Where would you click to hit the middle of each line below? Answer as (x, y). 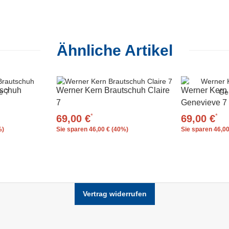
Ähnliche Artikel (114, 50)
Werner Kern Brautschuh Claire (113, 90)
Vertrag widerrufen (114, 193)
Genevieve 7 (204, 102)
